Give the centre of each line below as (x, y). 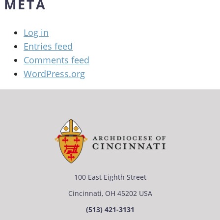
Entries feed (48, 46)
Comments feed (56, 60)
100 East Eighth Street (110, 177)
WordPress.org (54, 74)
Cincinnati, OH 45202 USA (110, 193)
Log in (36, 33)
